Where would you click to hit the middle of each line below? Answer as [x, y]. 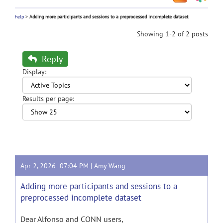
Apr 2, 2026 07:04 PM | [57, 166]
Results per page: [48, 99]
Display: [34, 72]
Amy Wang [110, 166]
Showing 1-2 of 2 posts [172, 34]
